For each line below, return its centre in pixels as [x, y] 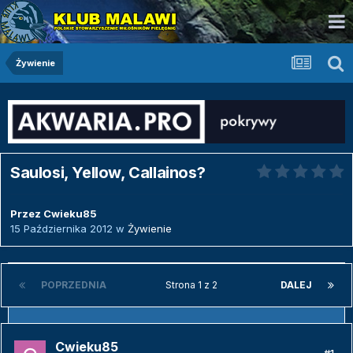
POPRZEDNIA [74, 285]
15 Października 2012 [61, 229]
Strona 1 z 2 [193, 285]
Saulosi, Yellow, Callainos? [108, 172]
